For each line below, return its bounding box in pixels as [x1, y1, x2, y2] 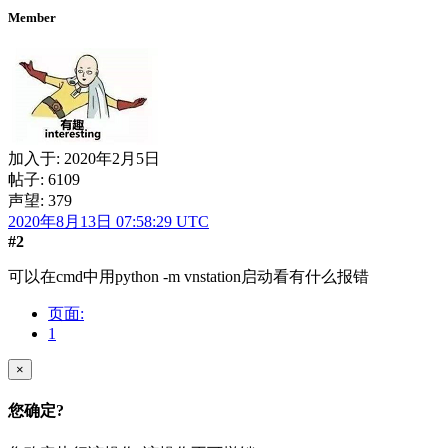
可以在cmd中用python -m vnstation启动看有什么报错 [8, 268, 369, 286]
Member [8, 10, 56, 26]
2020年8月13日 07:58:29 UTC [8, 213, 209, 231]
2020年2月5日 [64, 150, 160, 168]
